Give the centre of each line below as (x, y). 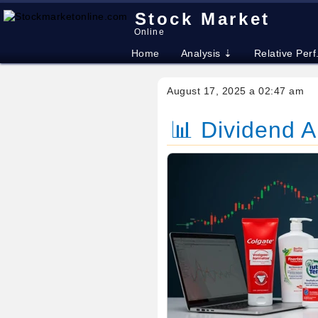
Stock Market (202, 19)
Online (149, 32)
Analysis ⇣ (207, 53)
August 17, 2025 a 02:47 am (236, 91)
